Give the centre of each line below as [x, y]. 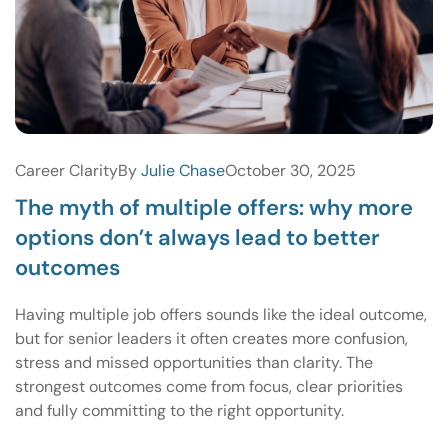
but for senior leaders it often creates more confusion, [211, 338]
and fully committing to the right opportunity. [179, 410]
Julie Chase [183, 170]
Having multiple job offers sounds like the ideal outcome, [221, 314]
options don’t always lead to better [197, 237]
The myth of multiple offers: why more [214, 207]
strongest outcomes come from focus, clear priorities [209, 386]
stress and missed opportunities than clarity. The [194, 362]
